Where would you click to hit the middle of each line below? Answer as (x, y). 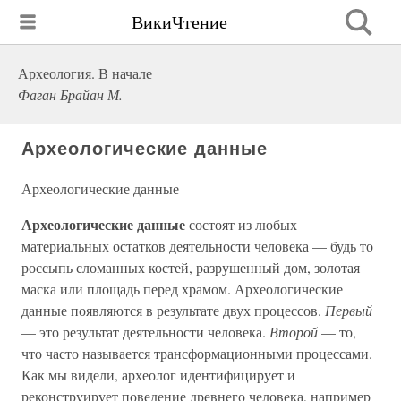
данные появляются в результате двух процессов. (173, 310)
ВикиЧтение (179, 21)
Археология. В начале (85, 73)
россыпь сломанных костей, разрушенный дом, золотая (191, 267)
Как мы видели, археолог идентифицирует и (158, 375)
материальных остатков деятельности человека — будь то (197, 246)
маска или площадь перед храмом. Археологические (182, 289)
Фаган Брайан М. (70, 94)
